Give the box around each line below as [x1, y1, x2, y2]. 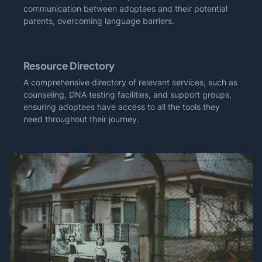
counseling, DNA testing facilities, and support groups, [23, 89, 232, 99]
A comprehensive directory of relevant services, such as [23, 77, 237, 87]
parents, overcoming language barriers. [23, 15, 174, 26]
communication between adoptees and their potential [23, 3, 227, 13]
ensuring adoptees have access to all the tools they [23, 101, 220, 112]
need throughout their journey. [23, 113, 139, 124]
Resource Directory [23, 58, 115, 72]
